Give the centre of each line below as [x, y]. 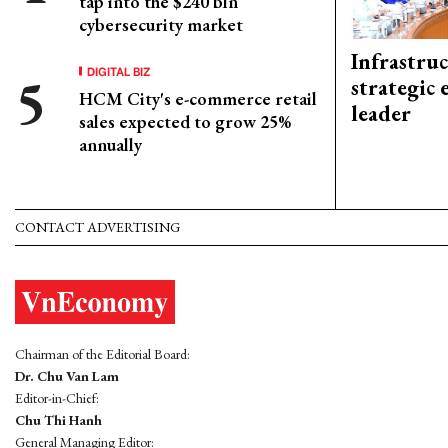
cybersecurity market [161, 24]
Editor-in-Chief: [57, 397]
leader [381, 114]
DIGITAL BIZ [119, 70]
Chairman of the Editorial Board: [102, 353]
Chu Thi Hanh [58, 419]
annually [110, 144]
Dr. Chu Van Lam [67, 375]
